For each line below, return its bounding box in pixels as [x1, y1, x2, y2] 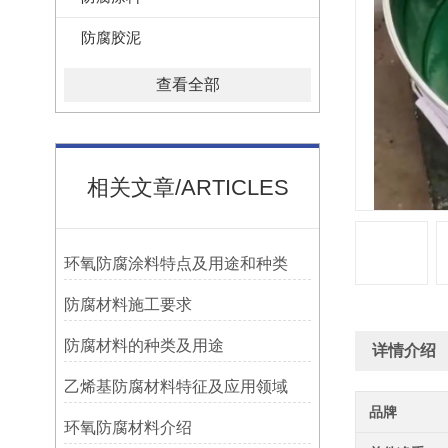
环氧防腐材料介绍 [63, 419, 192, 436]
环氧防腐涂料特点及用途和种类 [63, 255, 288, 272]
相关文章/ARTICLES [86, 175, 289, 200]
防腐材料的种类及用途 [63, 337, 224, 354]
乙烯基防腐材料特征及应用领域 [63, 378, 288, 395]
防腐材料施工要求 [63, 296, 192, 313]
